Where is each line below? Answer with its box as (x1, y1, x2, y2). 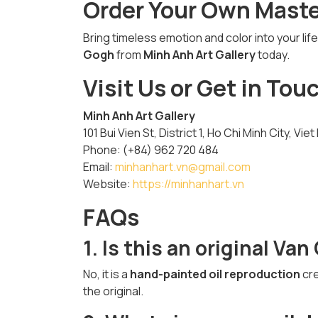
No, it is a (83, 266, 130, 282)
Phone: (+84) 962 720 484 (83, 142, 219, 158)
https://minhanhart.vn (133, 176, 244, 192)
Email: (83, 159, 115, 175)
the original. (83, 283, 143, 299)
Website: (83, 176, 133, 192)
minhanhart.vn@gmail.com (115, 159, 251, 175)
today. (256, 47, 290, 62)
